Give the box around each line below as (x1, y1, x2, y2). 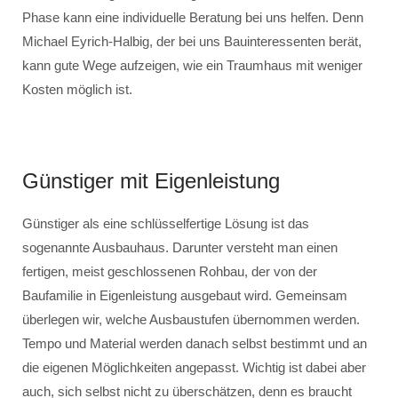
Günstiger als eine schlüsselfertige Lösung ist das (22, 216, 309, 231)
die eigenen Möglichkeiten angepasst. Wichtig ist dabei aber (22, 360, 366, 375)
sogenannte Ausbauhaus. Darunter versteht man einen (22, 240, 338, 255)
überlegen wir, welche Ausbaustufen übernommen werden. (22, 312, 360, 327)
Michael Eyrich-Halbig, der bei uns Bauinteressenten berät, (22, 34, 362, 49)
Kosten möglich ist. (22, 82, 132, 97)
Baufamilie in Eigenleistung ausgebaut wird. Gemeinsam (22, 288, 347, 303)
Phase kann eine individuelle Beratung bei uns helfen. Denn (22, 10, 363, 25)
